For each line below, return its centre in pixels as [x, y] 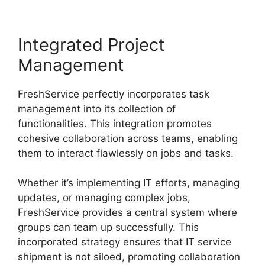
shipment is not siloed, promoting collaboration [129, 257]
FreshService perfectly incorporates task [114, 94]
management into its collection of [97, 109]
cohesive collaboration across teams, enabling [128, 138]
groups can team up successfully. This [108, 227]
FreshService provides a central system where [127, 213]
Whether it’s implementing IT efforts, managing [129, 183]
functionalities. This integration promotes [115, 123]
